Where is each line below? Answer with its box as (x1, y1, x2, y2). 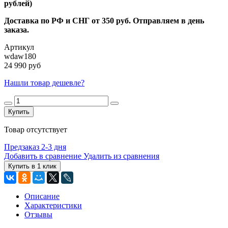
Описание (24, 191, 60, 201)
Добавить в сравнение (4, 151, 81, 160)
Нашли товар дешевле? (4, 78, 84, 87)
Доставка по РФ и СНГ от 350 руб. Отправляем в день (4, 16, 204, 25)
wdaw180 (4, 51, 36, 61)
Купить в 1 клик (8, 162, 56, 170)
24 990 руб (4, 61, 41, 70)
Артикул (4, 42, 34, 51)
